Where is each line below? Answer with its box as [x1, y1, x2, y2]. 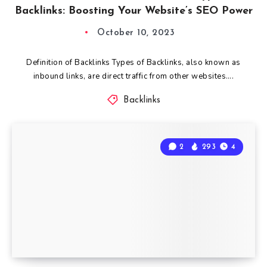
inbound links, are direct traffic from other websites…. [33, 70, 234, 82]
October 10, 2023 [97, 28, 175, 38]
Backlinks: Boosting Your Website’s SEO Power [14, 5, 253, 17]
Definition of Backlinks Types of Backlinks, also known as [26, 57, 241, 68]
